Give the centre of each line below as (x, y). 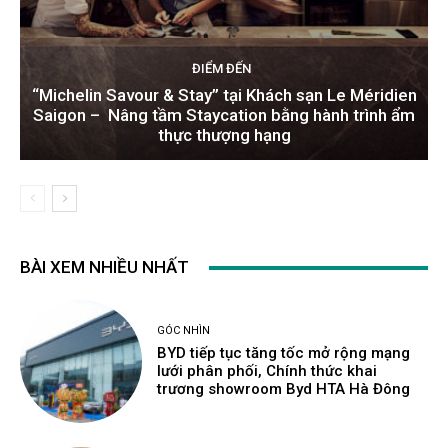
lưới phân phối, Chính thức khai (267, 371)
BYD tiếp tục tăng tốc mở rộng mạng (284, 353)
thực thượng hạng (224, 135)
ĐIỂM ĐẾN (221, 69)
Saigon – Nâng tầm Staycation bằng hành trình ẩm (224, 115)
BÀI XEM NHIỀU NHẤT (104, 267)
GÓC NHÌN (184, 331)
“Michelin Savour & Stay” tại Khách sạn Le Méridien (224, 95)
